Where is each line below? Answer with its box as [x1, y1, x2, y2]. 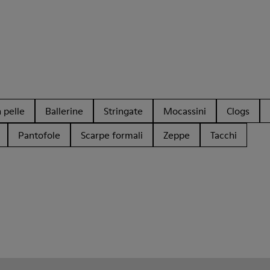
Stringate [104, 104, 143, 118]
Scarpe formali [81, 128, 143, 142]
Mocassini [163, 104, 206, 118]
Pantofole [18, 128, 60, 142]
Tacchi [210, 128, 237, 142]
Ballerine [45, 104, 83, 118]
